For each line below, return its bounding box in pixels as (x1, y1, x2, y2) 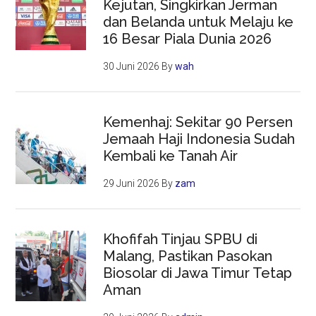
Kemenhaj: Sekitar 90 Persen (103, 114, 293, 131)
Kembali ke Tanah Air (103, 147, 238, 165)
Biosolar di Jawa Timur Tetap (103, 265, 293, 282)
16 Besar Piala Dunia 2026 (103, 30, 272, 48)
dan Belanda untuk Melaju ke (103, 13, 294, 31)
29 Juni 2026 (103, 178, 160, 190)
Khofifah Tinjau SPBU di (103, 231, 258, 248)
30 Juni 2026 (103, 61, 160, 73)
